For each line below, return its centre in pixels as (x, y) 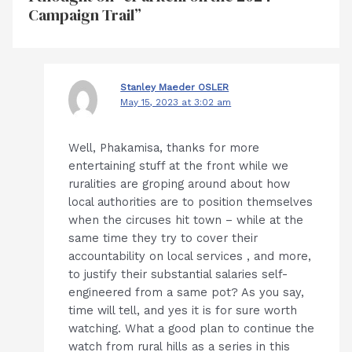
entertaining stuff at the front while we (179, 165)
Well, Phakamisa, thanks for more (164, 147)
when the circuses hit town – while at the (186, 220)
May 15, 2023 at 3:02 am (176, 103)
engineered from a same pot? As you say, (187, 292)
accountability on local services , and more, (190, 256)
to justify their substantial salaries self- (178, 274)
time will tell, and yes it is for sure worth (183, 310)
